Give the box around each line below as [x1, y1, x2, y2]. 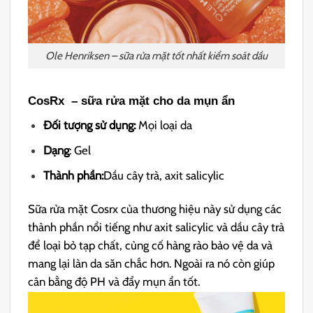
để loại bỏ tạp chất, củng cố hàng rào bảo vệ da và [28, 238, 273, 253]
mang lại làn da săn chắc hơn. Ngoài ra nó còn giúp [28, 256, 275, 271]
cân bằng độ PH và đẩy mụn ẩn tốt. [28, 275, 201, 289]
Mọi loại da [138, 118, 193, 133]
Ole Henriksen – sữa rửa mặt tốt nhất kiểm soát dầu [45, 49, 268, 63]
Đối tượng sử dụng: [43, 118, 139, 133]
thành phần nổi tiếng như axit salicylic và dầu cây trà [28, 220, 285, 235]
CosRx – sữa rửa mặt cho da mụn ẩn [28, 94, 235, 108]
